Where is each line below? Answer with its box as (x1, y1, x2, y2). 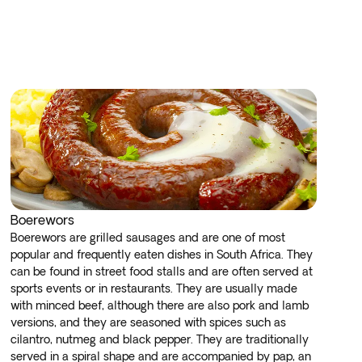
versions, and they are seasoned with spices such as (11, 316, 287, 329)
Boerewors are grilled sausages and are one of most (11, 231, 286, 244)
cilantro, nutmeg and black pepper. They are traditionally (11, 333, 309, 346)
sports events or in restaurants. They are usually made (11, 282, 298, 295)
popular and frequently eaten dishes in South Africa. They (11, 248, 314, 261)
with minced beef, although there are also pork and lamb (11, 299, 309, 312)
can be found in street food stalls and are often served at (11, 265, 314, 278)
